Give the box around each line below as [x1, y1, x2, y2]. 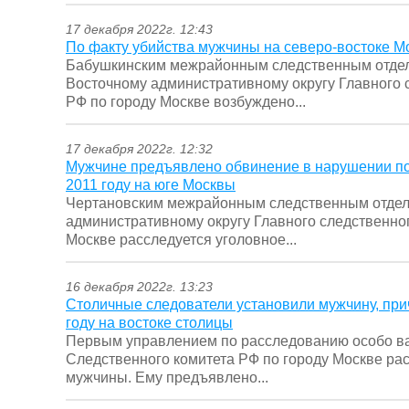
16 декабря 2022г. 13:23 [66, 279, 213, 295]
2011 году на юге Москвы [66, 177, 236, 194]
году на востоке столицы [66, 315, 233, 331]
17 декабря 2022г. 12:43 [66, 22, 213, 37]
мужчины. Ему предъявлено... [66, 370, 268, 386]
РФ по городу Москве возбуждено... [66, 94, 306, 110]
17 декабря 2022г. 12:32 [66, 142, 213, 157]
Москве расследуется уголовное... [66, 232, 297, 248]
